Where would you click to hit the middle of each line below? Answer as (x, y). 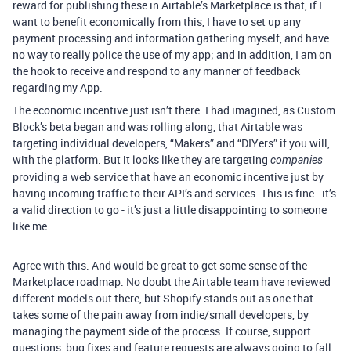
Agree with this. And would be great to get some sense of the (160, 266)
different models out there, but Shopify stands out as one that (163, 299)
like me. (31, 226)
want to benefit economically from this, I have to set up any (157, 22)
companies (297, 160)
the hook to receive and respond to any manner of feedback (156, 71)
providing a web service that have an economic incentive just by (168, 177)
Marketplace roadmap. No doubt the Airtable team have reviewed (172, 282)
